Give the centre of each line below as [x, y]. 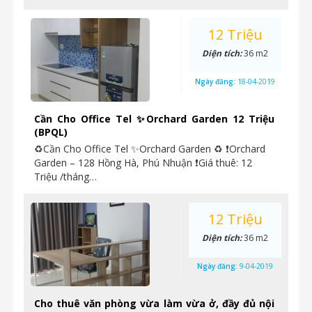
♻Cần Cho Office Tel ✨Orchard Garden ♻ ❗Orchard [150, 149]
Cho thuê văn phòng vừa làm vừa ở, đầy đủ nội [154, 303]
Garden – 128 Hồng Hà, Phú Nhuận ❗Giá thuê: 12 [143, 163]
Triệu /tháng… [65, 177]
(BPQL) [51, 132]
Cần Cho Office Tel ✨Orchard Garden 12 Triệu [154, 119]
